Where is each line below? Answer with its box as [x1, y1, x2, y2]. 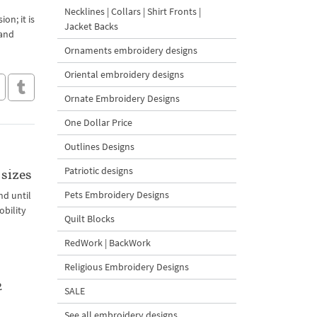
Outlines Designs [64, 140, 134, 153]
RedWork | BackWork [64, 236, 151, 249]
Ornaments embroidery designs [64, 44, 197, 57]
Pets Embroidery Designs [64, 188, 169, 201]
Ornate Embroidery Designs [64, 92, 180, 105]
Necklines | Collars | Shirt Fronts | [64, 5, 201, 18]
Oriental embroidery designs [64, 68, 184, 81]
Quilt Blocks [64, 212, 115, 225]
